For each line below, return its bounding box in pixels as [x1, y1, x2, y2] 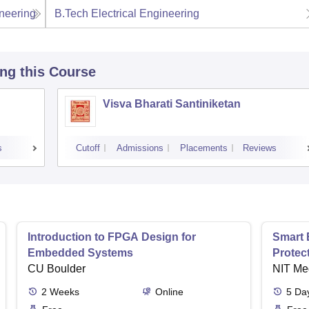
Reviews [243, 143, 277, 153]
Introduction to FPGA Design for [28, 231, 196, 243]
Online [154, 286, 183, 297]
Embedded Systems [28, 247, 133, 259]
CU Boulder [28, 263, 86, 275]
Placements [180, 143, 228, 153]
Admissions [117, 143, 163, 153]
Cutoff [76, 143, 100, 153]
